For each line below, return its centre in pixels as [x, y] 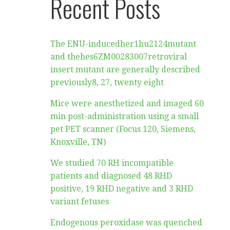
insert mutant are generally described [126, 70]
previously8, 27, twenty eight [107, 82]
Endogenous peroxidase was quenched [127, 223]
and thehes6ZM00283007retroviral [119, 57]
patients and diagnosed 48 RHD [111, 176]
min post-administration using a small [125, 116]
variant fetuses [80, 202]
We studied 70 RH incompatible [112, 163]
